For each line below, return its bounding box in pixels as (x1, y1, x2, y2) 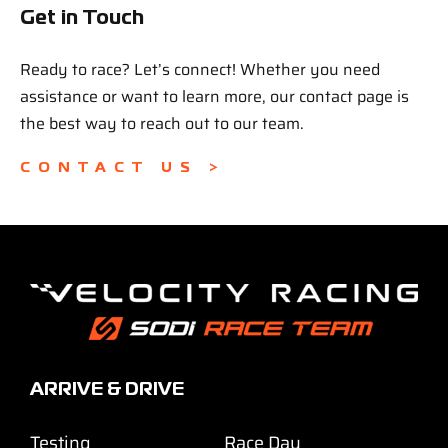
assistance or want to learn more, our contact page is (19, 83, 409, 109)
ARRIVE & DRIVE (29, 382, 184, 399)
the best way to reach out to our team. (19, 110, 304, 136)
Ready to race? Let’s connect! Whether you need (19, 56, 380, 82)
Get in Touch (19, 9, 144, 27)
